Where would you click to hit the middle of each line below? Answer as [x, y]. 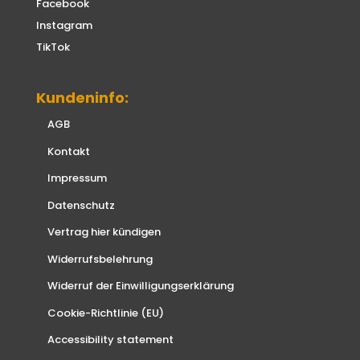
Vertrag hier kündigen [104, 232]
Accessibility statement [110, 340]
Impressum [77, 178]
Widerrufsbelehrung [100, 259]
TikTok [53, 47]
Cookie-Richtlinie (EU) [105, 313]
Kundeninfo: [82, 98]
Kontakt [68, 151]
